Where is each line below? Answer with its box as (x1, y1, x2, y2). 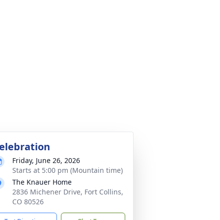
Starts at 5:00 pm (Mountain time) (12, 165, 123, 175)
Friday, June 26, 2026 (12, 156, 80, 165)
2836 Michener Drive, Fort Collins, (12, 187, 123, 196)
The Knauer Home (12, 177, 72, 187)
